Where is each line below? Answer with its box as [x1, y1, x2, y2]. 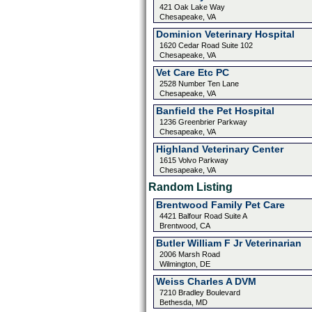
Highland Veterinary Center [155, 143, 283, 155]
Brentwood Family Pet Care [155, 199, 285, 210]
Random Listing [148, 181, 233, 193]
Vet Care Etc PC [155, 67, 229, 78]
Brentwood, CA [159, 221, 210, 230]
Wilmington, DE [159, 260, 210, 268]
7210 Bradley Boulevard [159, 288, 240, 297]
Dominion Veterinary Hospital [155, 29, 295, 40]
